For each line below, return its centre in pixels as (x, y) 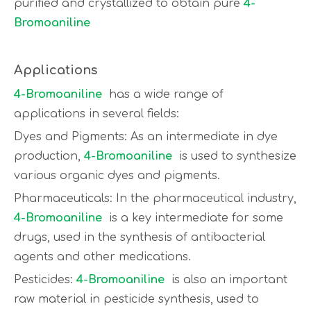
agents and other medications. (102, 257)
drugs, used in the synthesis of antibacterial (140, 237)
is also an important (226, 280)
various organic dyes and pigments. (117, 176)
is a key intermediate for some (193, 218)
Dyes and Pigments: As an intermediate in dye (146, 137)
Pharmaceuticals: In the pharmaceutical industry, (155, 199)
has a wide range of (163, 94)
